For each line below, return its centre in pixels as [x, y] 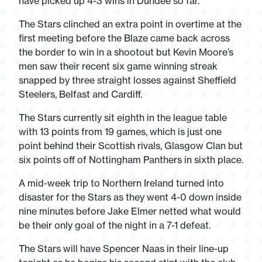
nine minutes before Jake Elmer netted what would [130, 211]
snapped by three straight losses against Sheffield [127, 80]
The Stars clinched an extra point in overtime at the [130, 24]
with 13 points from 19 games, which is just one [120, 132]
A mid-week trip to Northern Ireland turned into [121, 183]
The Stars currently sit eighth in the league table [123, 118]
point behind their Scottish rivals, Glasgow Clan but [131, 146]
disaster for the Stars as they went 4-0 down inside [130, 197]
